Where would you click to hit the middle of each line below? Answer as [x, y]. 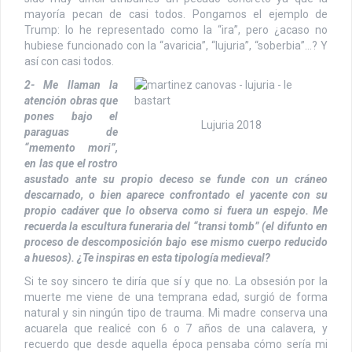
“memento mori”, [71, 147]
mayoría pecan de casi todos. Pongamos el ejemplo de [176, 14]
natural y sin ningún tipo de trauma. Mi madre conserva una [176, 312]
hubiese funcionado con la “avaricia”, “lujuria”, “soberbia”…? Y [176, 45]
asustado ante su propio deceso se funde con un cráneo [176, 179]
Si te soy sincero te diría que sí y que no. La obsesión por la [176, 281]
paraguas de [71, 132]
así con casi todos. [69, 61]
